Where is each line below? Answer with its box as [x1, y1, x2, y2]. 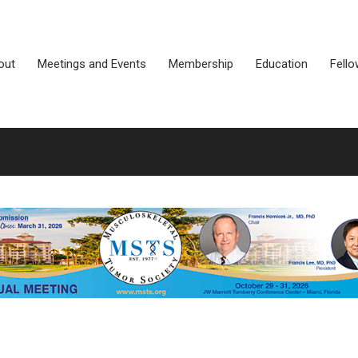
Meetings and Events [38, 57, 146, 71]
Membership [169, 57, 233, 71]
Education [256, 57, 308, 71]
